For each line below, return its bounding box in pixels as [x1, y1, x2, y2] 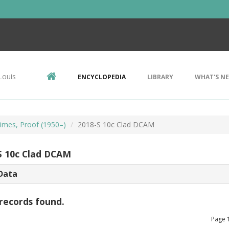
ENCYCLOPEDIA [78, 73, 126, 81]
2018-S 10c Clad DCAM [78, 120, 154, 129]
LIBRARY [147, 73, 173, 81]
